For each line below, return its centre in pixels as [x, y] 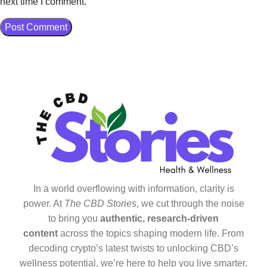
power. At [44, 204]
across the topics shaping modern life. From [151, 234]
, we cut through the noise [190, 204]
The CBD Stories [100, 204]
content [41, 234]
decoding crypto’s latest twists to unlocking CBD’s [133, 249]
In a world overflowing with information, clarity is [133, 189]
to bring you [74, 219]
